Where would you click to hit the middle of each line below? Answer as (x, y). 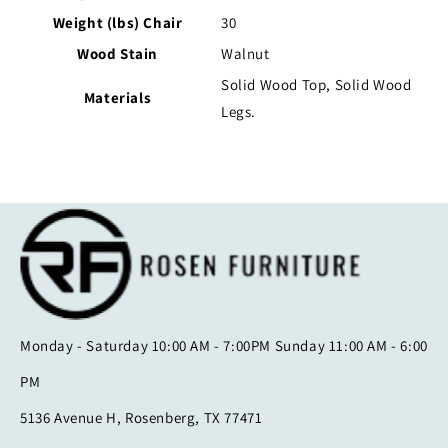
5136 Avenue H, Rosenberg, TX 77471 (141, 418)
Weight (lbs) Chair (117, 23)
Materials (117, 98)
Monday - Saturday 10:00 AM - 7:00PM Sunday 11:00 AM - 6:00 (224, 346)
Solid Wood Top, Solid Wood (316, 85)
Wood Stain (117, 54)
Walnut (245, 54)
